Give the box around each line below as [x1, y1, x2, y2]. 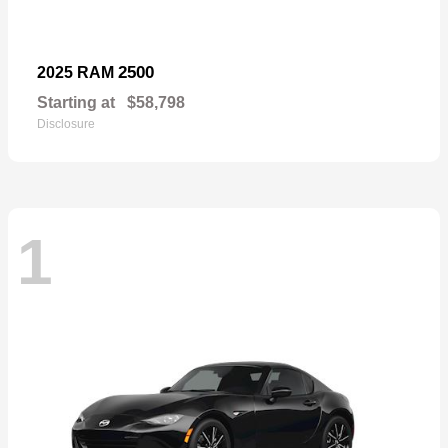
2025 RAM [37, 64, 118, 82]
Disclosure [37, 117, 95, 132]
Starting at [37, 94, 115, 112]
